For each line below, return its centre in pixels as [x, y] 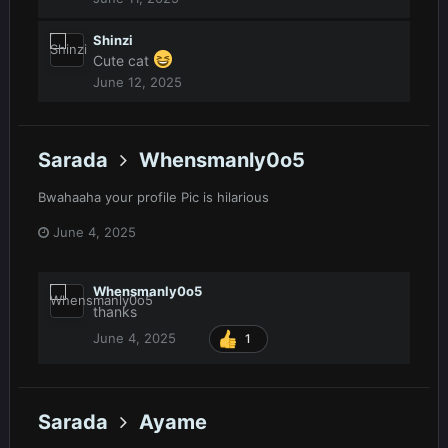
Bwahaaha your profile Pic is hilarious [155, 196]
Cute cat [123, 61]
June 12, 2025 [137, 82]
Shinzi [113, 40]
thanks [115, 311]
